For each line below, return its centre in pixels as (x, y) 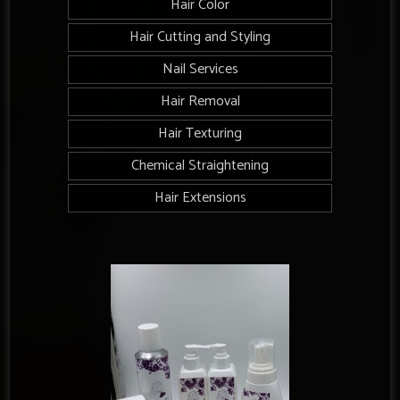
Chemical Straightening (200, 165)
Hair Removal (200, 101)
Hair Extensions (200, 197)
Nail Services (200, 69)
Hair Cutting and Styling (200, 37)
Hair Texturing (200, 133)
